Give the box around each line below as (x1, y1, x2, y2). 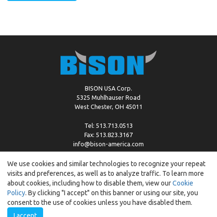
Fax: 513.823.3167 (84, 131, 133, 138)
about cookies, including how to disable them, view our (7, 179, 172, 187)
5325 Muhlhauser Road (77, 94, 140, 101)
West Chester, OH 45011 (75, 103, 142, 110)
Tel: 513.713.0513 (84, 122, 133, 129)
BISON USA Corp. (85, 85, 132, 92)
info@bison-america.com (73, 140, 144, 147)
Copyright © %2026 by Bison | (47, 174, 132, 181)
